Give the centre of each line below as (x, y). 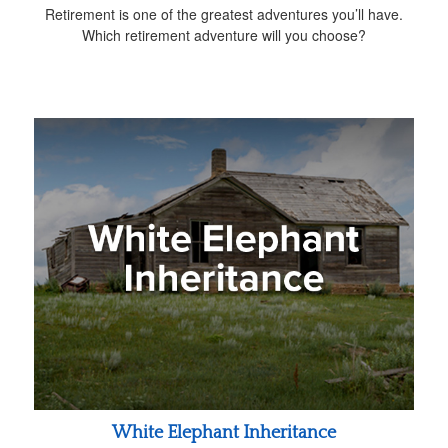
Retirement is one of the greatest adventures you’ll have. (224, 14)
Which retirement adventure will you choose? (224, 35)
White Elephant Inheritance (224, 432)
